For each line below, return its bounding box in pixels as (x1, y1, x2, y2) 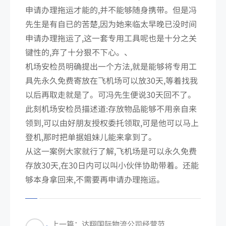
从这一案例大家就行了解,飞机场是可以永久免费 (25, 144, 197, 157)
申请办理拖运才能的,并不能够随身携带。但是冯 (25, 3, 197, 16)
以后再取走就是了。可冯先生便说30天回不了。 (25, 88, 196, 100)
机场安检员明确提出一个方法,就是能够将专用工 (25, 60, 197, 72)
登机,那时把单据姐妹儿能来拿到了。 (25, 130, 156, 143)
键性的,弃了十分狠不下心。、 (25, 45, 132, 58)
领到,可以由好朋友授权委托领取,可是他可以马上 (25, 116, 199, 129)
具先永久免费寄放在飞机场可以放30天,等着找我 (25, 74, 198, 86)
